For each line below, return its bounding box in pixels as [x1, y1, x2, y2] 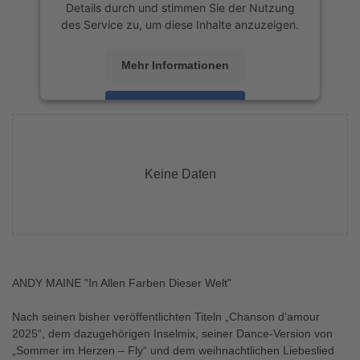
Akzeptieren [142, 100, 208, 113]
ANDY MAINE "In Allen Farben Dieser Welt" [12, 276, 231, 289]
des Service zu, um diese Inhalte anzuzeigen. [61, 17, 299, 31]
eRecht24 [219, 145, 271, 160]
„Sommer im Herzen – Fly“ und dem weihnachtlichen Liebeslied [12, 344, 334, 357]
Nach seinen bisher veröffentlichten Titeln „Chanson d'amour [12, 310, 320, 323]
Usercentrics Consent [157, 129, 270, 143]
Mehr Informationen [121, 58, 229, 72]
